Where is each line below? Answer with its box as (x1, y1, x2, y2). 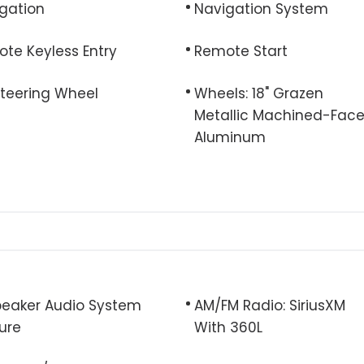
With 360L (194, 318, 262, 337)
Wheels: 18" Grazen (194, 84, 323, 103)
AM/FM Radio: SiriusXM (194, 296, 345, 315)
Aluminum (194, 128, 266, 147)
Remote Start (194, 41, 288, 61)
